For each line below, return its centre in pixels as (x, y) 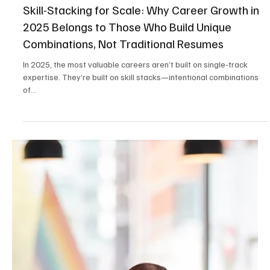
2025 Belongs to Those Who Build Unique (127, 123)
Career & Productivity (62, 81)
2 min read (93, 61)
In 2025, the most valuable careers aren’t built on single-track (135, 161)
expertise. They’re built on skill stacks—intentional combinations (141, 174)
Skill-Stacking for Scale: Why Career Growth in (141, 106)
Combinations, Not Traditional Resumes (123, 140)
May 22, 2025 (44, 61)
